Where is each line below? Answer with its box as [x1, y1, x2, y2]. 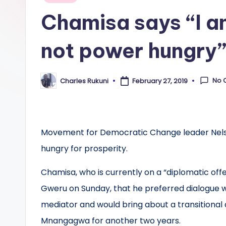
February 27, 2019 [132, 76, 188, 86]
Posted [40, 79, 64, 89]
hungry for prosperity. [41, 143, 128, 154]
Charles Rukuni [60, 76, 108, 86]
